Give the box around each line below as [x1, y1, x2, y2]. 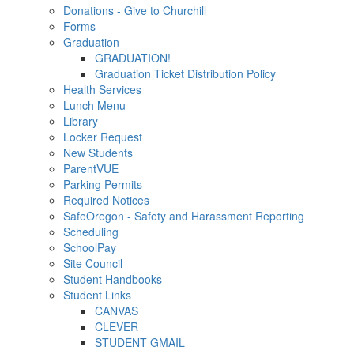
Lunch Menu [63, 97, 126, 113]
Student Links [63, 287, 131, 303]
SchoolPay [63, 239, 116, 255]
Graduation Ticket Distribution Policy [95, 66, 276, 81]
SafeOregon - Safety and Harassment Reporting [63, 208, 304, 224]
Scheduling [63, 224, 119, 239]
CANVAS [95, 303, 138, 318]
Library [63, 113, 98, 129]
